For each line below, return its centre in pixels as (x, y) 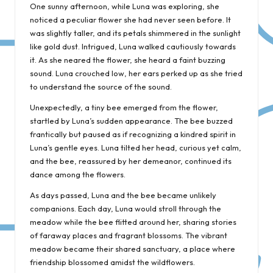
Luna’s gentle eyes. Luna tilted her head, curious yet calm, (136, 147)
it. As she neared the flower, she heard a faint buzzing (128, 59)
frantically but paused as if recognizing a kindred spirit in (133, 134)
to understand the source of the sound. (101, 86)
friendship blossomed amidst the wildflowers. (112, 262)
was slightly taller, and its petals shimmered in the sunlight (135, 33)
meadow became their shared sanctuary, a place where (133, 248)
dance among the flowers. (78, 174)
